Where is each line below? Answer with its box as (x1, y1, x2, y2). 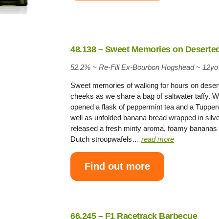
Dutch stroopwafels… (70, 134, 142, 143)
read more (141, 134, 175, 143)
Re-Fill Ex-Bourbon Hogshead (97, 63, 197, 71)
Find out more (85, 161, 151, 172)
